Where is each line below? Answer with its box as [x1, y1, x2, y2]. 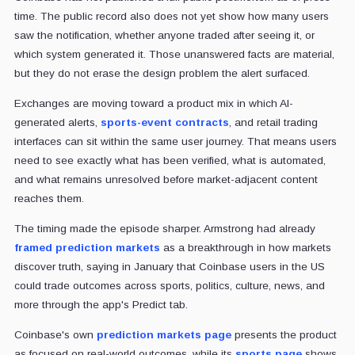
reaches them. [13, 192, 84, 204]
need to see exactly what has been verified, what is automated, [13, 154, 326, 166]
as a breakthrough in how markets [159, 241, 331, 254]
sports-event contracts [100, 116, 229, 128]
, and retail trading [228, 116, 318, 128]
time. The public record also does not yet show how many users [13, 10, 329, 22]
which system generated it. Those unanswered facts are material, [13, 48, 334, 60]
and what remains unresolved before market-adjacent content [13, 173, 318, 185]
